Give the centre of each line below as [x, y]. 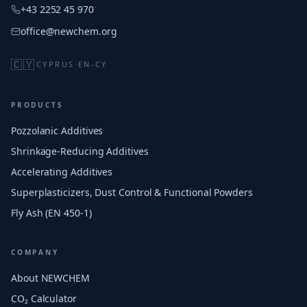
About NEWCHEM [50, 278]
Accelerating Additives [62, 172]
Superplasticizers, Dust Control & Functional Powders [132, 192]
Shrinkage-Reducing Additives [80, 151]
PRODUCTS [37, 105]
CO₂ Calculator [44, 298]
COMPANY [35, 252]
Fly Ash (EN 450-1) [51, 213]
